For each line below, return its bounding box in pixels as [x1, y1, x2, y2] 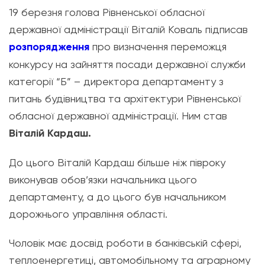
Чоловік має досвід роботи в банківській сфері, [9, 237, 241, 249]
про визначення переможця [89, 40, 227, 53]
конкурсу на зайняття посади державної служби [9, 58, 245, 70]
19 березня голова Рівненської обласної [9, 6, 205, 18]
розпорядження [9, 40, 89, 53]
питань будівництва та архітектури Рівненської [9, 92, 241, 105]
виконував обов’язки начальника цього [9, 173, 197, 186]
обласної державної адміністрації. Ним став [9, 109, 227, 122]
